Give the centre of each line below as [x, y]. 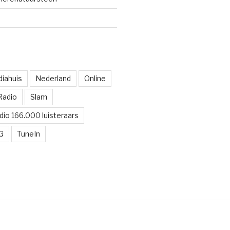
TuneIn [28, 134]
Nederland [53, 78]
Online [95, 78]
